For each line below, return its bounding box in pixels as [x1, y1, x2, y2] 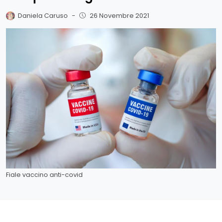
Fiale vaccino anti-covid [6, 170, 83, 179]
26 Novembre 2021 [89, 11, 149, 20]
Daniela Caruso [18, 11, 68, 20]
